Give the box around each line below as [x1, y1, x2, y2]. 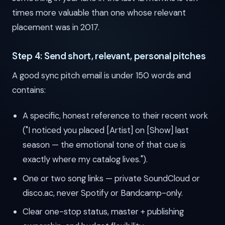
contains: [12, 84, 46, 96]
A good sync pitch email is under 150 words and [12, 70, 191, 81]
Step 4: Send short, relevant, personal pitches [12, 50, 206, 63]
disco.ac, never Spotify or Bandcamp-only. [22, 187, 183, 198]
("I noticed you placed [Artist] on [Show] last [22, 124, 189, 136]
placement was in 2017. [12, 22, 99, 33]
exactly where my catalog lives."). [22, 153, 148, 165]
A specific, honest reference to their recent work [22, 109, 208, 121]
